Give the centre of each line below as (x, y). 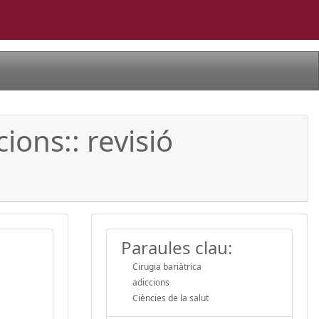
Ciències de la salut (171, 298)
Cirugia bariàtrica (167, 266)
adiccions (151, 282)
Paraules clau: (177, 247)
